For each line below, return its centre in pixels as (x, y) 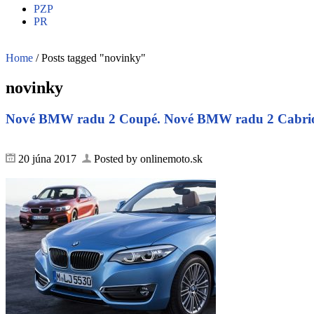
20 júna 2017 (49, 158)
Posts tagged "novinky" (94, 58)
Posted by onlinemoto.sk (147, 158)
